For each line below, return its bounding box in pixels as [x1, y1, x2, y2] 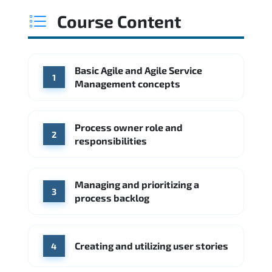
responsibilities [75, 135, 147, 147]
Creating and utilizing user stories [75, 240, 228, 252]
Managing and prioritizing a [75, 178, 199, 191]
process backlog [75, 192, 149, 204]
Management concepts [75, 78, 180, 90]
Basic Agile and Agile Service [75, 64, 202, 76]
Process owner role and [75, 121, 183, 134]
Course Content [57, 11, 181, 32]
